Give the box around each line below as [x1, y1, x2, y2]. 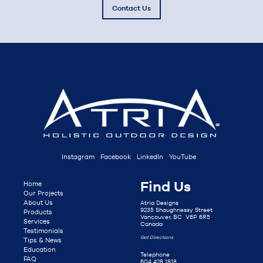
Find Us [140, 177, 191, 195]
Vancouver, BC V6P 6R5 [140, 213, 210, 220]
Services [23, 217, 50, 225]
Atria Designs [140, 199, 178, 206]
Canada [140, 220, 163, 227]
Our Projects [23, 189, 63, 197]
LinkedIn [136, 153, 163, 160]
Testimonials [23, 227, 63, 234]
